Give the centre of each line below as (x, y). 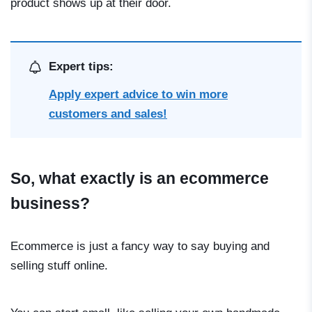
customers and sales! (108, 114)
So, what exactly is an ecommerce (140, 179)
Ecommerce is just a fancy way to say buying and (140, 247)
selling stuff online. (59, 266)
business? (50, 204)
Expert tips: (81, 67)
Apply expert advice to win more (138, 95)
